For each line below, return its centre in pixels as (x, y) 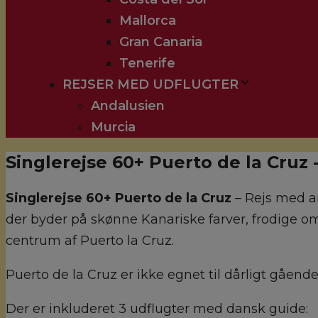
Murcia (113, 127)
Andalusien (128, 106)
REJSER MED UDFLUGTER (150, 84)
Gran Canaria (161, 42)
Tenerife (147, 63)
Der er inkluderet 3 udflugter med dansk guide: (157, 308)
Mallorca (148, 21)
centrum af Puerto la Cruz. (90, 240)
